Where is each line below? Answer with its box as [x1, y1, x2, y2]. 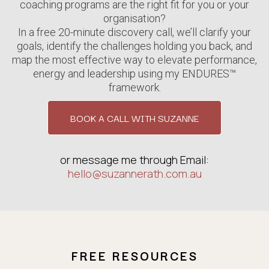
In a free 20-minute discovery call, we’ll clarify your [18, 26, 251, 39]
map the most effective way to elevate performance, [12, 53, 257, 67]
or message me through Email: [60, 153, 209, 168]
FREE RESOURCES [71, 246, 198, 265]
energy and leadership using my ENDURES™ [33, 67, 236, 80]
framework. [108, 81, 161, 94]
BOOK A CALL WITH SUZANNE [70, 110, 199, 125]
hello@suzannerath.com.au [67, 166, 202, 181]
